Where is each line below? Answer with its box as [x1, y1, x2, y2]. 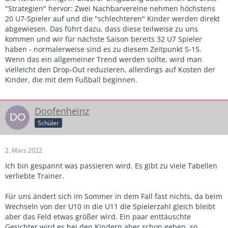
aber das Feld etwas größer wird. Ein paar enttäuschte [5, 211, 191, 221]
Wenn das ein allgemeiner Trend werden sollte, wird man [5, 54, 202, 64]
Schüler [38, 118, 59, 127]
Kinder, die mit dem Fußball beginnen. [5, 74, 137, 84]
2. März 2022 [5, 146, 42, 155]
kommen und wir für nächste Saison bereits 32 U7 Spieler [5, 34, 202, 44]
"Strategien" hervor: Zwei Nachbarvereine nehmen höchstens [5, 3, 215, 13]
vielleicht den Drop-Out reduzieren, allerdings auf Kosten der [5, 64, 215, 74]
